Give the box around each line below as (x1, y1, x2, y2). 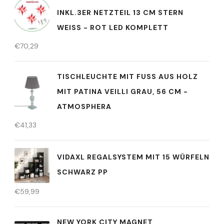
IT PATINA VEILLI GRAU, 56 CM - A (57, 87, 188, 96)
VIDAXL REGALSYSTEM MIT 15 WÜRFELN (57, 152, 209, 161)
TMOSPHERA (57, 102, 106, 111)
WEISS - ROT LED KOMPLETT (57, 23, 163, 32)
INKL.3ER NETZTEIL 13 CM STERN (57, 8, 183, 17)
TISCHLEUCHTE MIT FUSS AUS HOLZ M (57, 72, 198, 81)
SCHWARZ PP (57, 167, 108, 176)
